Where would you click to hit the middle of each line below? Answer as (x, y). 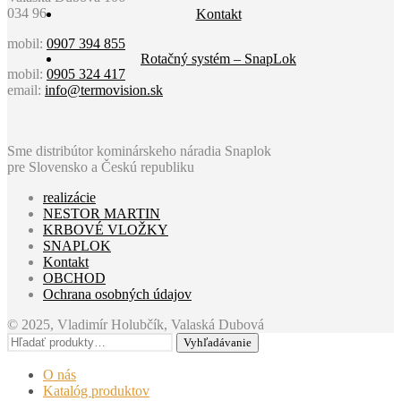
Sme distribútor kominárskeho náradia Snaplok (139, 150)
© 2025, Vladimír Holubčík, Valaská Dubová (136, 324)
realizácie (69, 197)
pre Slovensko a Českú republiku (101, 166)
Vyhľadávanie (218, 342)
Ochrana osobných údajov (117, 294)
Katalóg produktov (96, 390)
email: (26, 90)
